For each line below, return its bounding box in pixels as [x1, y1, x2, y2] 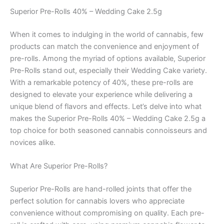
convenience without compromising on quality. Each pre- [10, 208, 204, 217]
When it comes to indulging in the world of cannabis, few [10, 29, 203, 39]
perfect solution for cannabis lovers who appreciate [10, 196, 184, 205]
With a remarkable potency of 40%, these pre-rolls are [10, 77, 193, 87]
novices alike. [10, 137, 55, 147]
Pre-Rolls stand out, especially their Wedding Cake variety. [10, 65, 207, 75]
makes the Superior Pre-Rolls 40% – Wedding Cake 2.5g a [10, 113, 205, 123]
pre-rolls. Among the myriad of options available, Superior [10, 53, 205, 63]
